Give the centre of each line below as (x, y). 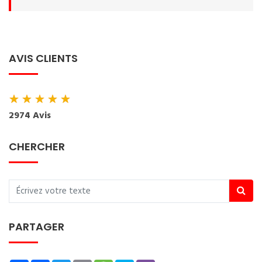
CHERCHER (37, 146)
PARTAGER (37, 227)
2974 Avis (30, 116)
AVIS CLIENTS (43, 58)
